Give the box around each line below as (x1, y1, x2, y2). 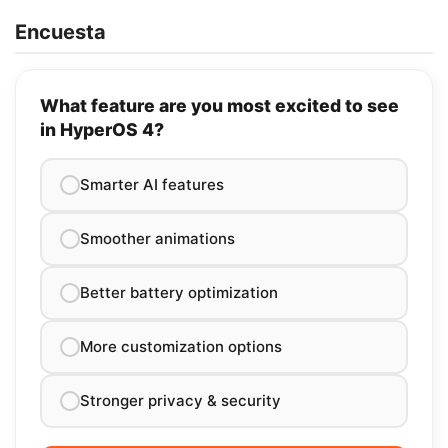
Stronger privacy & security (80, 390, 281, 410)
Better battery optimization (80, 282, 278, 302)
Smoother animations (80, 228, 235, 248)
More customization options (80, 336, 282, 356)
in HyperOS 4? (40, 118, 164, 140)
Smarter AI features (80, 174, 224, 194)
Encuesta (15, 19, 106, 44)
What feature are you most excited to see (40, 94, 399, 116)
